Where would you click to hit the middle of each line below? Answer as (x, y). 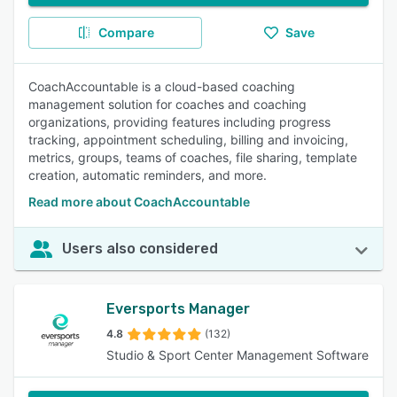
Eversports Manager (178, 309)
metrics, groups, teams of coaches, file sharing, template (193, 157)
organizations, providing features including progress (179, 122)
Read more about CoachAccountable (139, 202)
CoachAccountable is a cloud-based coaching (162, 86)
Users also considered (140, 249)
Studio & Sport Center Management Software (237, 355)
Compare (126, 32)
